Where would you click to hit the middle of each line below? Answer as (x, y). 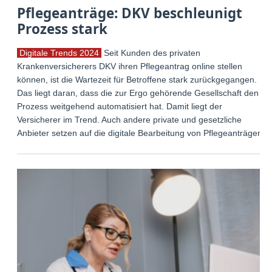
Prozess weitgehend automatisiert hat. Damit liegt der (120, 106)
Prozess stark (63, 29)
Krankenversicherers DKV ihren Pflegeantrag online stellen (130, 66)
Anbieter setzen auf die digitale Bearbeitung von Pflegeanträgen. (141, 133)
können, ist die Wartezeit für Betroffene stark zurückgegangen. (137, 79)
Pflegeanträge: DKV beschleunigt (130, 13)
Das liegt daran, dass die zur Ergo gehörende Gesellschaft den (138, 93)
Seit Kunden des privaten (151, 53)
